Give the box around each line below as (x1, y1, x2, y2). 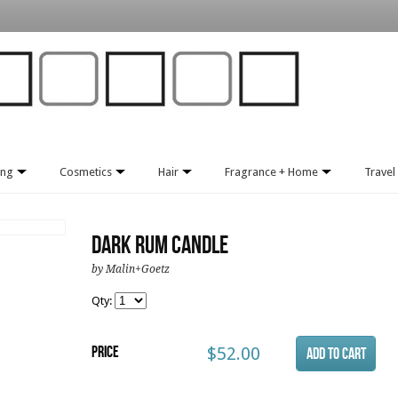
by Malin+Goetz (92, 263, 170, 275)
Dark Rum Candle (92, 231, 228, 260)
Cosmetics (60, 165, 115, 179)
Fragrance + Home (225, 165, 321, 179)
